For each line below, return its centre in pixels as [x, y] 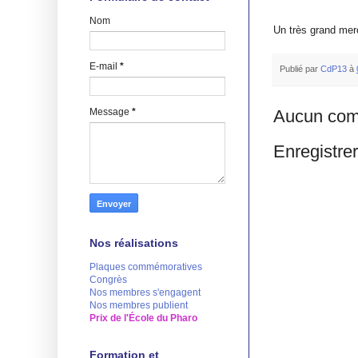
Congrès [108, 279]
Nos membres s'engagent [145, 292]
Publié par [300, 68]
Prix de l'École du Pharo [143, 318]
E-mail [105, 66]
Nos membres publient [139, 305]
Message [111, 111]
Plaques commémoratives [146, 267]
